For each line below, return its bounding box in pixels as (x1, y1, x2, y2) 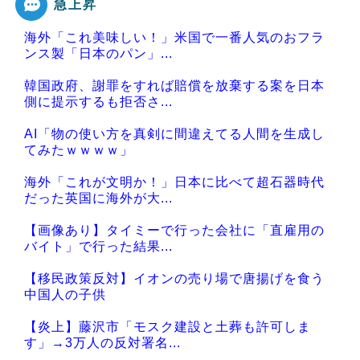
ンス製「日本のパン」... (24, 47, 173, 61)
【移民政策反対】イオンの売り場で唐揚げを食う (24, 272, 325, 286)
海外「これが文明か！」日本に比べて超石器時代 (24, 175, 325, 190)
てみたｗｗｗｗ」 (24, 143, 133, 157)
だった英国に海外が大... (24, 191, 173, 206)
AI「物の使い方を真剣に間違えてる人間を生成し (24, 127, 325, 141)
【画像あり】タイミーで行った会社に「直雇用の (24, 223, 325, 238)
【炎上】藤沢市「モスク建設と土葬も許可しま (24, 320, 311, 334)
